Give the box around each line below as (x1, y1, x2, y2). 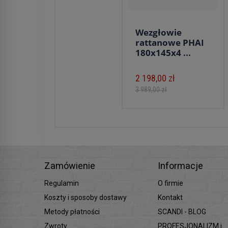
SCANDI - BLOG (158, 208, 207, 216)
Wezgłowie (135, 26, 182, 38)
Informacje (158, 160, 204, 171)
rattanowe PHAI (135, 37, 204, 48)
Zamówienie (44, 160, 95, 171)
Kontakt (158, 193, 183, 202)
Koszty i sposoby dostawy (44, 193, 127, 202)
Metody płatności (44, 208, 100, 216)
